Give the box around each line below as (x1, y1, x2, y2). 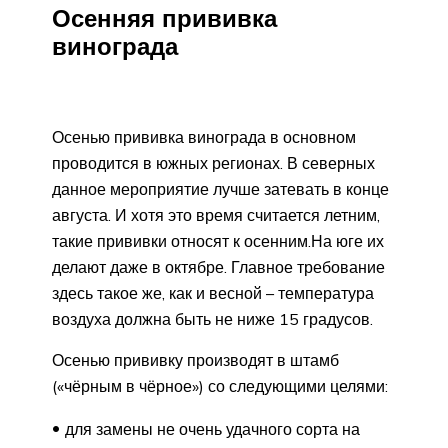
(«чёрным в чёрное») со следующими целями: (52, 375, 388, 396)
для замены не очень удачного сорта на (65, 418, 360, 439)
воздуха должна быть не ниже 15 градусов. (52, 308, 373, 329)
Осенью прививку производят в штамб (52, 349, 339, 370)
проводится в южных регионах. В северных (52, 152, 375, 173)
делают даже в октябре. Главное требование (52, 256, 385, 277)
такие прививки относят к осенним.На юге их (52, 230, 384, 251)
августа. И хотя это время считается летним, (52, 204, 380, 225)
